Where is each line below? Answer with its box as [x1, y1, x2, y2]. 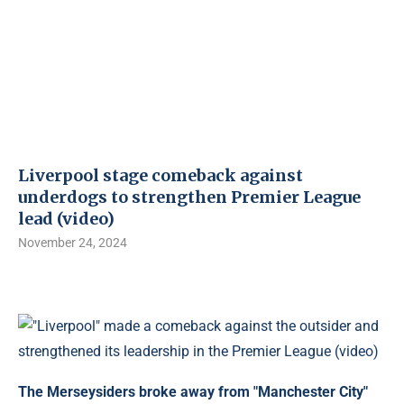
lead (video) [18, 208, 115, 229]
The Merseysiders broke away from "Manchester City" [18, 383, 368, 400]
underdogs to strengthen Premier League [18, 187, 361, 207]
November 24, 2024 [18, 235, 127, 250]
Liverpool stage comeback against [18, 165, 303, 186]
